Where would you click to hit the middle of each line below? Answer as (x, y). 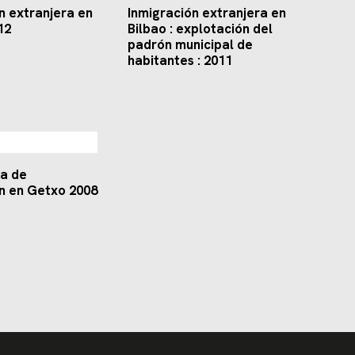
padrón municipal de (190, 45)
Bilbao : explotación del (200, 29)
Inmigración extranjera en (207, 13)
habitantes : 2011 (180, 61)
